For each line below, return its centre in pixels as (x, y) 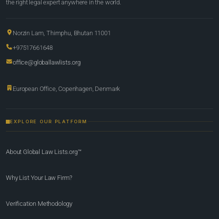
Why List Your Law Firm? (39, 178)
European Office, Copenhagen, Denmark (66, 89)
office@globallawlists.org (47, 63)
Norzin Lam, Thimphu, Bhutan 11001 (62, 33)
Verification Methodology (39, 204)
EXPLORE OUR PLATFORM (49, 122)
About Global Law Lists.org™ (44, 152)
